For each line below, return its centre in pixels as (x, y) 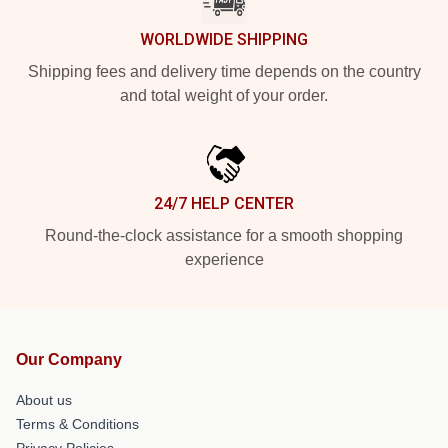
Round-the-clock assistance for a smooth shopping (224, 235)
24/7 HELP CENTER (224, 203)
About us (44, 399)
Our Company (69, 359)
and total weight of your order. (224, 95)
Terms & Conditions (77, 423)
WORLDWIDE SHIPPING (224, 39)
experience (224, 259)
